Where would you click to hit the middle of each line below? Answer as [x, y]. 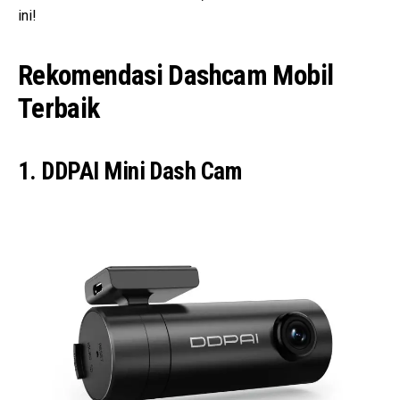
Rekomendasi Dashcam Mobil [176, 75]
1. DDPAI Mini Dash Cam [130, 171]
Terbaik [59, 108]
